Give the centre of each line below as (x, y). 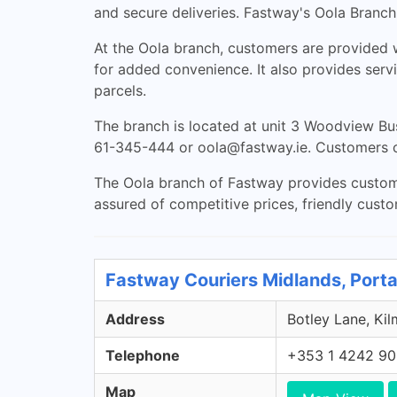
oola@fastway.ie (253, 147)
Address (135, 319)
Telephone (143, 355)
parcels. (120, 90)
